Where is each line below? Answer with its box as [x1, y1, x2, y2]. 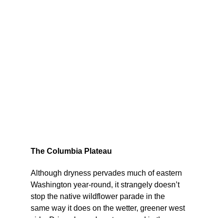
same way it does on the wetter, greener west [30, 203, 187, 212]
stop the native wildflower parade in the [30, 192, 167, 200]
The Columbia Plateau [30, 146, 112, 155]
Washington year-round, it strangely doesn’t [30, 180, 182, 189]
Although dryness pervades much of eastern [30, 168, 184, 177]
